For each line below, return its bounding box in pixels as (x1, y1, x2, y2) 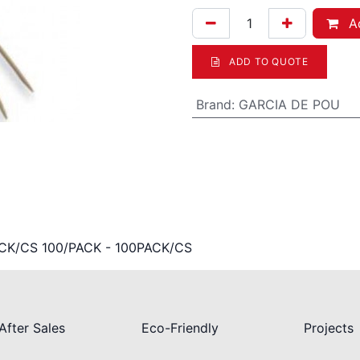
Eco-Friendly (141, 320, 219, 336)
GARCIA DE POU (238, 96, 340, 112)
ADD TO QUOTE (226, 55, 309, 67)
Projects (304, 320, 354, 336)
